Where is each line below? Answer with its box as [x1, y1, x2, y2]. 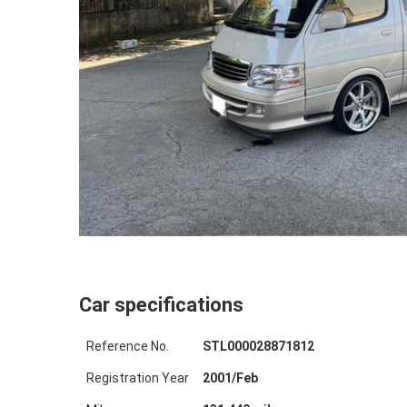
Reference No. [85, 339, 169, 353]
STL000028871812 [202, 339, 314, 353]
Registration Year [85, 371, 189, 385]
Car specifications [79, 293, 243, 316]
